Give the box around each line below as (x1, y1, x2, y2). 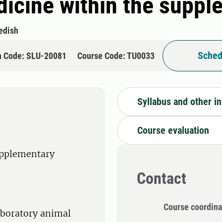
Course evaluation (137, 124, 209, 136)
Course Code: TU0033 (77, 50, 155, 61)
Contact (137, 169, 186, 188)
